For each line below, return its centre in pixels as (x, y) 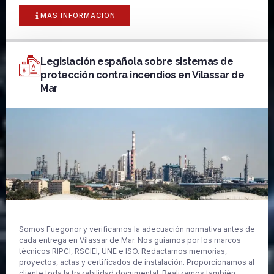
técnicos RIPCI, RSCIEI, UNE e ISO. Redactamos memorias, (123, 251)
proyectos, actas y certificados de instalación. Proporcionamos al (137, 262)
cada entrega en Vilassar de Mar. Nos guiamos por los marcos (130, 240)
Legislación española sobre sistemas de (137, 61)
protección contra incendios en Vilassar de (142, 75)
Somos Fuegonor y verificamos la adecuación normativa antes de (137, 229)
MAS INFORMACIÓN (78, 15)
